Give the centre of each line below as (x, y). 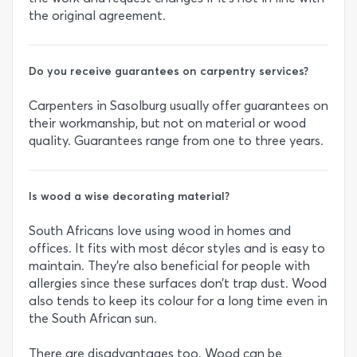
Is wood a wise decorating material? (129, 196)
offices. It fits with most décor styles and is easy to (177, 249)
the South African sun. (93, 319)
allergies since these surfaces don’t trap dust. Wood (178, 284)
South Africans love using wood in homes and (160, 231)
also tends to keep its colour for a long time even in (178, 301)
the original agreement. (97, 15)
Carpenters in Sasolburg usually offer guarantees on (178, 105)
